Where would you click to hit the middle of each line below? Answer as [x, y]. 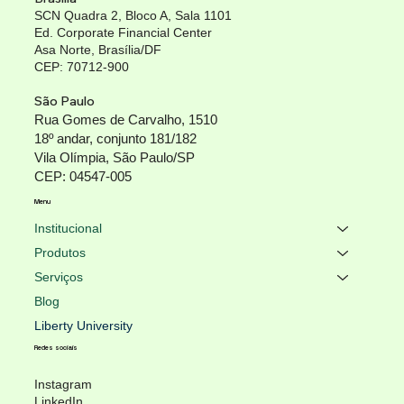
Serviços [58, 277]
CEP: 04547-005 [83, 176]
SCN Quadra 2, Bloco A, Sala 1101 [133, 15]
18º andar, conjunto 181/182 [115, 138]
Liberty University [83, 326]
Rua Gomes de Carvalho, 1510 [125, 119]
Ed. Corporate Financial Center [123, 32]
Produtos [60, 253]
